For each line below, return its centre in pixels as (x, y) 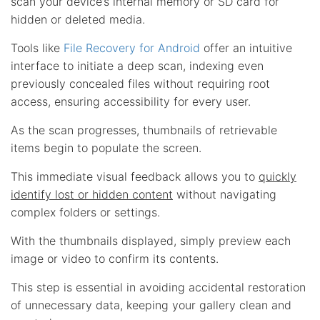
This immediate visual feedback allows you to (135, 176)
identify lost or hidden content (92, 194)
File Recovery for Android (132, 47)
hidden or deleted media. (78, 19)
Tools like (37, 47)
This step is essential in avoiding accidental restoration (158, 287)
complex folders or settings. (85, 212)
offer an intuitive (246, 47)
